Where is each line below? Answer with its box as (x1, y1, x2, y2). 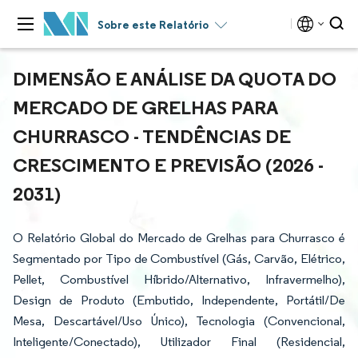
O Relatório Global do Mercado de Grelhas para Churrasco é (13, 230, 345, 245)
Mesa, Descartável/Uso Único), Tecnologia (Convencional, (13, 313, 345, 328)
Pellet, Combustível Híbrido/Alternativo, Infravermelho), (13, 272, 345, 287)
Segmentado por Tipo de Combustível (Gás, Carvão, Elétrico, (13, 251, 345, 266)
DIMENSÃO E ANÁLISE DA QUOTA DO (13, 66, 336, 90)
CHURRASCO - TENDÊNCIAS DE (13, 124, 291, 148)
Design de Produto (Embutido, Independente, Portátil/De (13, 292, 345, 308)
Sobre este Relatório (97, 18, 209, 32)
